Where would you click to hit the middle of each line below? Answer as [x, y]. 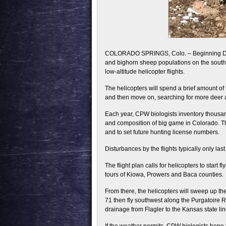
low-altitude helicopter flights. [145, 72]
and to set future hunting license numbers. [162, 132]
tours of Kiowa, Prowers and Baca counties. [164, 175]
